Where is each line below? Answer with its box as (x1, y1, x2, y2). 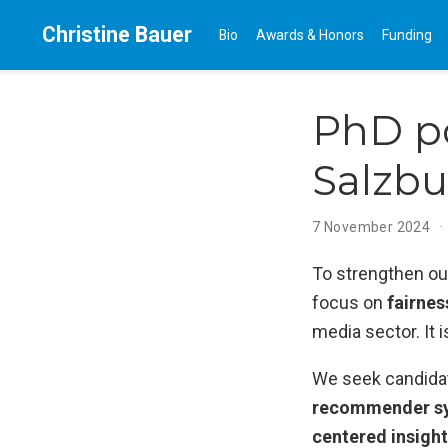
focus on (312, 292, 387, 313)
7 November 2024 (312, 219, 434, 235)
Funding (382, 26, 432, 43)
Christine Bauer (42, 22, 192, 47)
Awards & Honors (256, 26, 364, 43)
